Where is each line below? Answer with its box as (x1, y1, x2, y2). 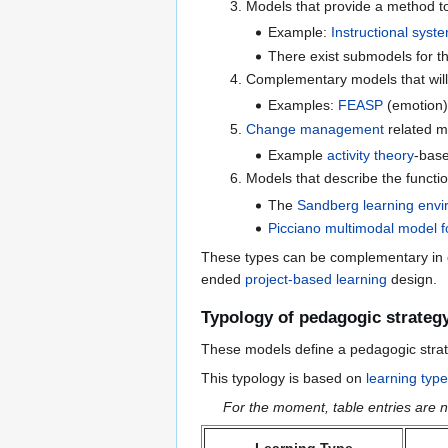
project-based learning (245, 270, 387, 287)
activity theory (327, 146, 415, 163)
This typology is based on (201, 370, 366, 387)
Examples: (268, 97, 339, 114)
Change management (245, 120, 384, 137)
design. (387, 270, 437, 287)
